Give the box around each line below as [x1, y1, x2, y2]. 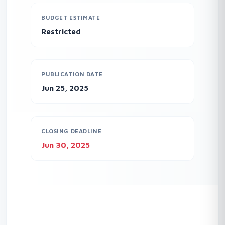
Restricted [41, 27, 81, 36]
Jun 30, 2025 [41, 140, 90, 149]
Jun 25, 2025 [41, 83, 88, 92]
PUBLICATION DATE [41, 71, 103, 77]
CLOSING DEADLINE [41, 128, 102, 134]
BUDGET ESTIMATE [41, 14, 100, 21]
